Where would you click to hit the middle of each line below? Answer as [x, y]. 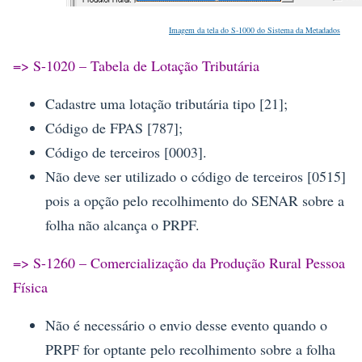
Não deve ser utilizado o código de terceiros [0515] [196, 177]
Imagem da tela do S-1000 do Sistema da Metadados [255, 30]
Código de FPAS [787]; [114, 128]
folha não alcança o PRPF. [122, 225]
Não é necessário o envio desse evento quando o [186, 325]
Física [30, 287]
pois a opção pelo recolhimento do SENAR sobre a [195, 201]
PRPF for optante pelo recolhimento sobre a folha [190, 349]
